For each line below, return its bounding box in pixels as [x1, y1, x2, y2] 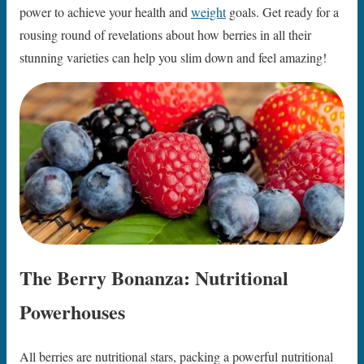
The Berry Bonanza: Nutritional [19, 262, 288, 292]
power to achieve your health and [19, 2, 191, 20]
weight [191, 2, 226, 20]
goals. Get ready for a [226, 2, 339, 20]
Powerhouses [19, 297, 125, 326]
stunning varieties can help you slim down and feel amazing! [19, 48, 327, 66]
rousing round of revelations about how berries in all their [19, 25, 311, 43]
